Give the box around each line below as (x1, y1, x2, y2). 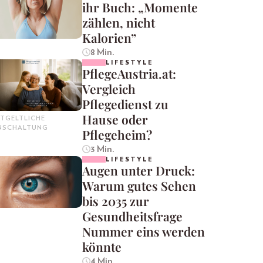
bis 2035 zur (82, 193, 149, 210)
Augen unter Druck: (82, 162, 195, 179)
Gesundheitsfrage (82, 208, 183, 225)
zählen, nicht (82, 14, 155, 31)
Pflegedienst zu (82, 96, 168, 113)
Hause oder (82, 111, 148, 128)
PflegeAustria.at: (82, 65, 176, 82)
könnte (82, 238, 122, 255)
